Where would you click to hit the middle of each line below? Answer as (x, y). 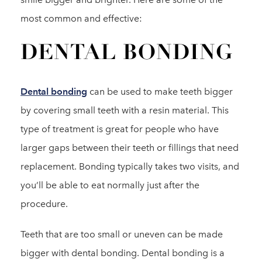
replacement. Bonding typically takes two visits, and (130, 166)
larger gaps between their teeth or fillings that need (130, 148)
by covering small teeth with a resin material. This (125, 110)
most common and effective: (81, 18)
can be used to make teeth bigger (160, 92)
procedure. (44, 204)
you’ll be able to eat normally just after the (110, 185)
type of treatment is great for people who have (120, 129)
